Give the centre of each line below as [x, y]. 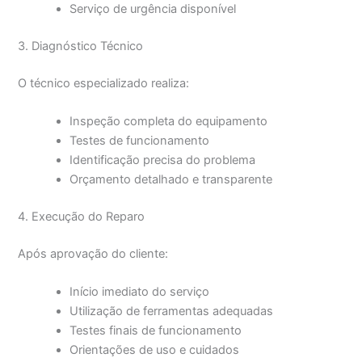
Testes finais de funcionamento [156, 330]
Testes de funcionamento [140, 140]
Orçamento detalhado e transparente [171, 179]
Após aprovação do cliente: [93, 253]
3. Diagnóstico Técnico [81, 46]
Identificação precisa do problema [163, 160]
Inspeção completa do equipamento [169, 121]
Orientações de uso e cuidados [155, 349]
